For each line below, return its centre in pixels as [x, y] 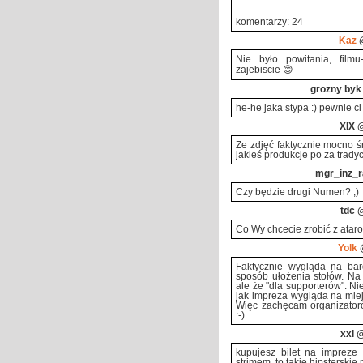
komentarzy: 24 [269, 22]
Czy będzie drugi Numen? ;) [297, 192]
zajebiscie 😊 [265, 70]
